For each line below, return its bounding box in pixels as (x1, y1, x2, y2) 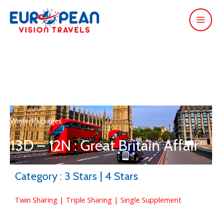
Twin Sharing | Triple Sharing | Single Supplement (15, 194, 181, 205)
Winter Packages (10, 116, 62, 125)
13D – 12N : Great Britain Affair (10, 136, 199, 155)
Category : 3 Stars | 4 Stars (15, 169, 138, 183)
